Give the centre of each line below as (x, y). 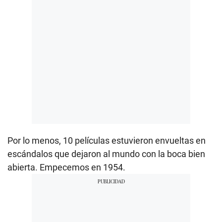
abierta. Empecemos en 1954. (66, 167)
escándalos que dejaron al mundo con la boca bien (106, 154)
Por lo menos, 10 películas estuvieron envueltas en (107, 140)
